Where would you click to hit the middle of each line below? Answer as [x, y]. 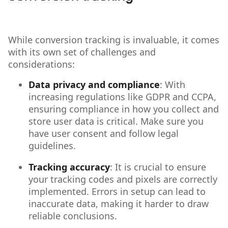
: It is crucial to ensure [158, 167]
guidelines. [52, 145]
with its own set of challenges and [82, 52]
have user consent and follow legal [104, 133]
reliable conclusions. [73, 216]
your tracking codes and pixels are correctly [123, 179]
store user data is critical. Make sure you [116, 121]
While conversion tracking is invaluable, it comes [114, 39]
